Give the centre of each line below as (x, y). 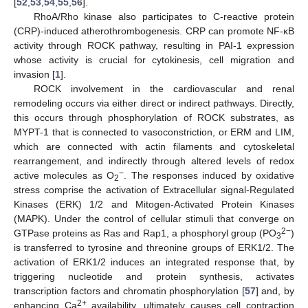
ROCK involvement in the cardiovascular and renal (164, 89)
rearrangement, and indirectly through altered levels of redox (154, 161)
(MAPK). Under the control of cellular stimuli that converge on (154, 219)
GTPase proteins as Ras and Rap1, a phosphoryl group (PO (145, 233)
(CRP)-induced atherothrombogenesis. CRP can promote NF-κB (154, 31)
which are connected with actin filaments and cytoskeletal (154, 147)
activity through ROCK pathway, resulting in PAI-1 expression (154, 46)
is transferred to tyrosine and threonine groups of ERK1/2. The (154, 248)
